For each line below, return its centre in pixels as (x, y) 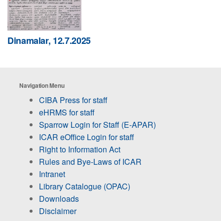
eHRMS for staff (67, 112)
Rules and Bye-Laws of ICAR (90, 161)
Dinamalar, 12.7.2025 (49, 40)
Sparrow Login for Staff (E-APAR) (97, 124)
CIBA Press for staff (73, 100)
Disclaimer (58, 211)
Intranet (52, 174)
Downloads (59, 198)
